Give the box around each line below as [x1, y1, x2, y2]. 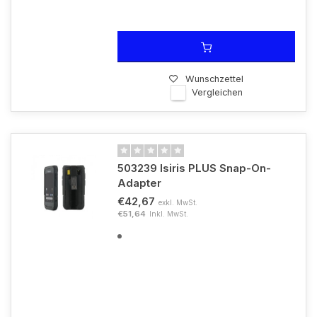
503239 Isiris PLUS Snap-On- [117, 161, 271, 175]
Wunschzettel [185, 74, 243, 84]
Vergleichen [191, 87, 243, 98]
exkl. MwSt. [158, 198, 197, 207]
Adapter [117, 176, 161, 190]
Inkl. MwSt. [149, 209, 188, 218]
